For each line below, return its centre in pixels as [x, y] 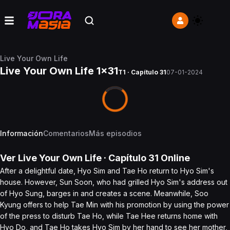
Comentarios [66, 133]
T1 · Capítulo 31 [142, 72]
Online [174, 158]
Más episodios [115, 133]
